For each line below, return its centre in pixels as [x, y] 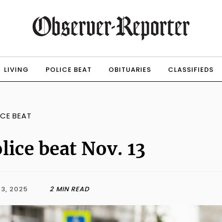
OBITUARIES [130, 70]
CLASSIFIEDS [191, 70]
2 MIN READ [69, 189]
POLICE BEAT [68, 70]
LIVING [16, 70]
